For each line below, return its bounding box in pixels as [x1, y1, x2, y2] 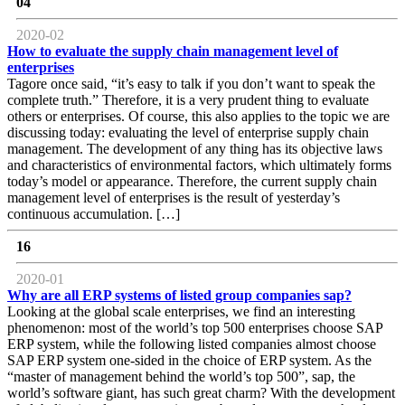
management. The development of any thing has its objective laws [7, 141, 382, 157]
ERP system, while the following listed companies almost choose [7, 336, 376, 353]
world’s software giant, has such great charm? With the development [7, 385, 395, 401]
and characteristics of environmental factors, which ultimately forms [7, 157, 391, 174]
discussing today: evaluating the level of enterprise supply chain [7, 125, 369, 141]
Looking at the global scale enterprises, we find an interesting [7, 304, 355, 320]
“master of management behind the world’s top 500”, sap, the [7, 369, 355, 385]
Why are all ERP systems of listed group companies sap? [7, 287, 352, 304]
